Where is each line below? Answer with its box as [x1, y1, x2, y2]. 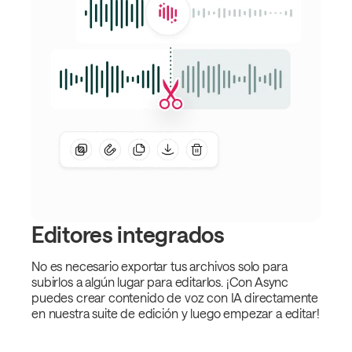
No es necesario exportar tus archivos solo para [31, 258, 288, 274]
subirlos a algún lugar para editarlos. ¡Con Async [31, 274, 289, 290]
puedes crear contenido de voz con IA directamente [31, 290, 319, 306]
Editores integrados [31, 222, 225, 247]
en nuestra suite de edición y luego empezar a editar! [31, 306, 320, 321]
